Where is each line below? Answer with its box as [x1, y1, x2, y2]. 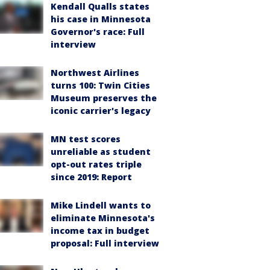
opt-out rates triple [51, 159, 142, 170]
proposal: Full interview [51, 237, 159, 249]
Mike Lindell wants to [51, 199, 151, 211]
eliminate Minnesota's [51, 212, 155, 224]
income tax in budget [51, 225, 149, 236]
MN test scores [51, 133, 121, 145]
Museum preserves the [51, 92, 157, 104]
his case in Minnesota [51, 13, 151, 25]
